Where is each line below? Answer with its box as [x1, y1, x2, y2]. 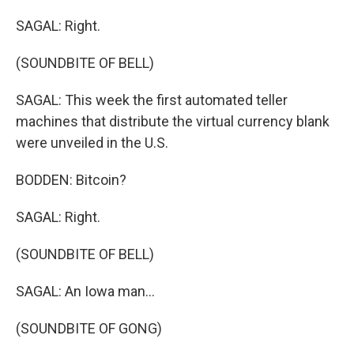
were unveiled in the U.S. [16, 134, 168, 151]
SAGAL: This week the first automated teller [16, 92, 288, 108]
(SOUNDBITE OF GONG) [16, 320, 162, 337]
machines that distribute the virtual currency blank [16, 113, 330, 130]
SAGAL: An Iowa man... [16, 283, 155, 299]
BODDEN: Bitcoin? [16, 171, 126, 188]
